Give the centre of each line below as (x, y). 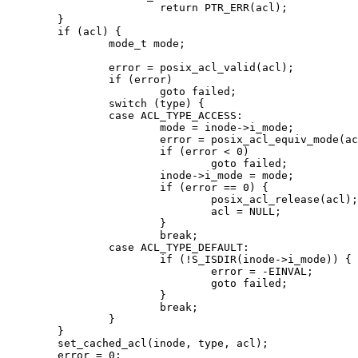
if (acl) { (32, 31)
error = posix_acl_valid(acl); (58, 67)
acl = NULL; (109, 211)
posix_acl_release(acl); (109, 199)
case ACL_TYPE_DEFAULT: (58, 247)
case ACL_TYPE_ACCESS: (58, 115)
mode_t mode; (58, 43)
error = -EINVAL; (109, 271)
